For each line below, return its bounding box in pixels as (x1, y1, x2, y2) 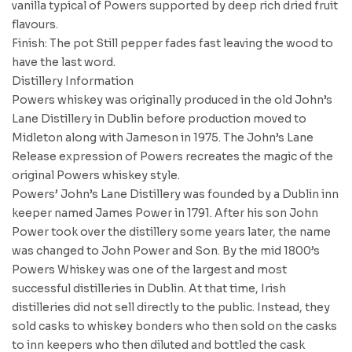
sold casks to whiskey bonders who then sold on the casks (12, 319, 337, 333)
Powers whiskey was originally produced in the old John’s (12, 93, 332, 107)
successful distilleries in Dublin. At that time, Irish (12, 281, 286, 295)
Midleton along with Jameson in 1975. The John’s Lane (12, 130, 313, 145)
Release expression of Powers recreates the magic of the (12, 149, 333, 163)
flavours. (12, 17, 58, 31)
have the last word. (12, 55, 115, 69)
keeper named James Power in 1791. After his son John (12, 206, 318, 220)
